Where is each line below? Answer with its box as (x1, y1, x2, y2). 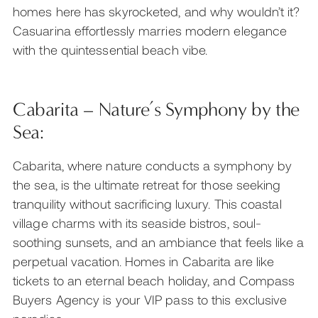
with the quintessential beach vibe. (13, 41, 208, 57)
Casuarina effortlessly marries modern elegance (13, 22, 287, 38)
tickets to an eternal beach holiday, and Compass (13, 272, 295, 288)
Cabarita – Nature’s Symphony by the (13, 97, 300, 121)
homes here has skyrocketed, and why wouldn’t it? (13, 3, 300, 19)
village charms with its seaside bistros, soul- (13, 214, 262, 231)
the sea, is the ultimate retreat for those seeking (13, 176, 281, 192)
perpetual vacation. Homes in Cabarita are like (13, 253, 275, 269)
